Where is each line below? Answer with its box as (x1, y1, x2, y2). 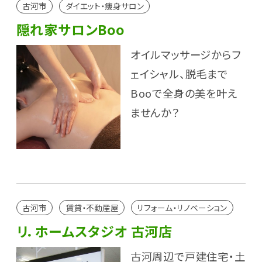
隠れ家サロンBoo (16, 19, 125, 40)
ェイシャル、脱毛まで (130, 66, 228, 82)
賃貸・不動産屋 (65, 201, 119, 213)
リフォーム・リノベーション (137, 201, 227, 213)
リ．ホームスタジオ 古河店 (16, 220, 173, 241)
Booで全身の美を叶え (130, 85, 237, 101)
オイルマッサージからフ (130, 47, 241, 63)
